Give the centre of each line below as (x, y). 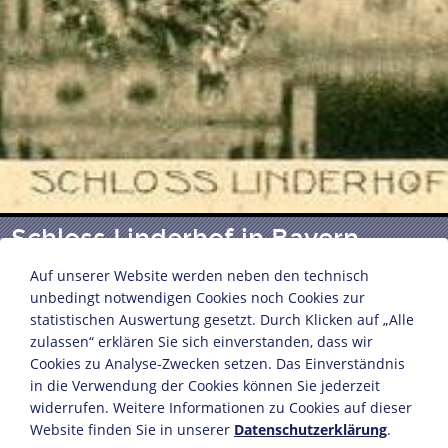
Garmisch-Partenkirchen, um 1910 (139, 365)
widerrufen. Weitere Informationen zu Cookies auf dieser (221, 407)
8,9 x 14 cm (52, 415)
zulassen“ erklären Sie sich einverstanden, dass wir (201, 341)
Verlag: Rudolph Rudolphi (106, 340)
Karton (36, 390)
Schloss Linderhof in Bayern (184, 239)
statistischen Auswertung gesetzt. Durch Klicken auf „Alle (222, 319)
